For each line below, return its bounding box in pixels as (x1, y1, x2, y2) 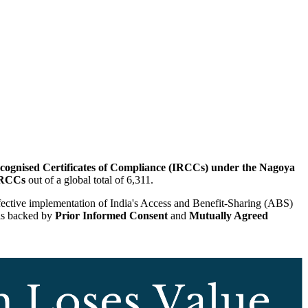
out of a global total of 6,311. (25, 173, 153, 186)
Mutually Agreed (189, 209, 268, 221)
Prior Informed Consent (55, 209, 168, 221)
